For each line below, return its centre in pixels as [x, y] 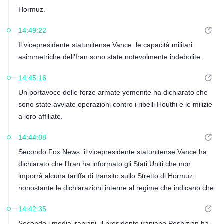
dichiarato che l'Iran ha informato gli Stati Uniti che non [104, 164]
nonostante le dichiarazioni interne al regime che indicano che [116, 188]
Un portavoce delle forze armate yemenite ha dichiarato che [113, 92]
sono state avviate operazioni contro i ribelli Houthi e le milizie [115, 104]
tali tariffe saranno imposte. [61, 200]
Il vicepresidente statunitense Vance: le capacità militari [105, 45]
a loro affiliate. [40, 116]
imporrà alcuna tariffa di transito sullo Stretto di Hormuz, [106, 176]
